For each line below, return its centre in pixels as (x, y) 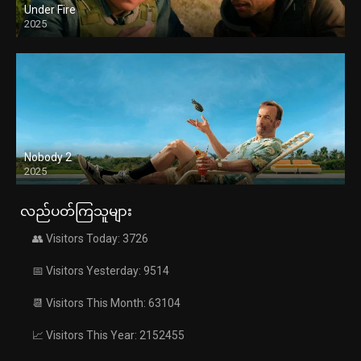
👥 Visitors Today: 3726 (90, 239)
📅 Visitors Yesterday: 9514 (101, 271)
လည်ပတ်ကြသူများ (76, 212)
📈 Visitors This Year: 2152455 (108, 336)
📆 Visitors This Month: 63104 (106, 303)
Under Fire (50, 10)
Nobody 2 (48, 158)
